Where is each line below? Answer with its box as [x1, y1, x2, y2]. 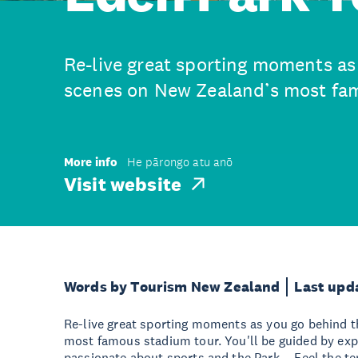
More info [64, 154, 118, 169]
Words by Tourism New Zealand [64, 278, 280, 296]
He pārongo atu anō [126, 155, 233, 169]
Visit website [64, 171, 182, 196]
